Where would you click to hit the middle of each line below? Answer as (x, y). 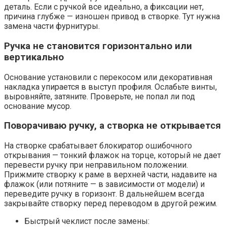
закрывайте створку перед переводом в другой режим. (111, 204)
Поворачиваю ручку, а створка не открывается (112, 126)
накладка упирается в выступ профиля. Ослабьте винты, (110, 87)
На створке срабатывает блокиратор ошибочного (98, 146)
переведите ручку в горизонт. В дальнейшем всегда (104, 194)
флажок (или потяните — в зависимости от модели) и (104, 184)
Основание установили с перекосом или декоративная (108, 77)
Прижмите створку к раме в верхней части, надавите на (110, 175)
